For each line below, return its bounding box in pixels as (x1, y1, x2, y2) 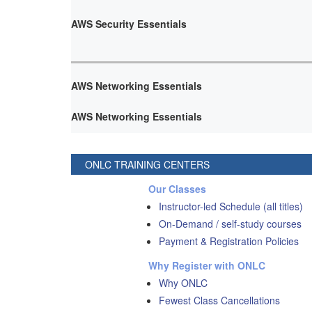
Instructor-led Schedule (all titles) (159, 198, 304, 213)
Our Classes (148, 181, 207, 196)
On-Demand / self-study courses (159, 216, 302, 231)
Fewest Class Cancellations (159, 292, 281, 307)
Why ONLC (159, 275, 208, 290)
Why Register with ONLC (148, 258, 266, 272)
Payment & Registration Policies (159, 233, 299, 248)
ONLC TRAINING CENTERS (85, 157, 210, 171)
